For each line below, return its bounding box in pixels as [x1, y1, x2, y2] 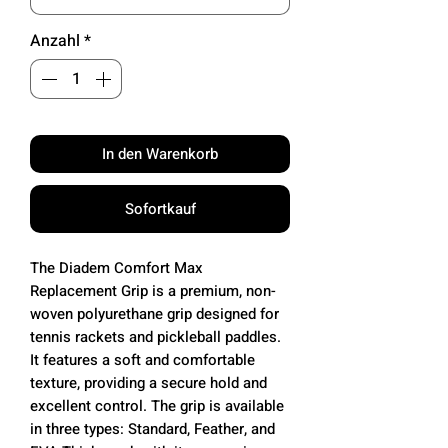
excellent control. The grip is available [30, 394, 284, 417]
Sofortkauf [124, 197, 196, 220]
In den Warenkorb [102, 142, 218, 165]
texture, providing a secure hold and [30, 371, 267, 394]
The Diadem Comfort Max [30, 256, 203, 279]
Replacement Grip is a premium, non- [30, 279, 276, 302]
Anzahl [30, 28, 80, 53]
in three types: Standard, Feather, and [30, 417, 275, 440]
